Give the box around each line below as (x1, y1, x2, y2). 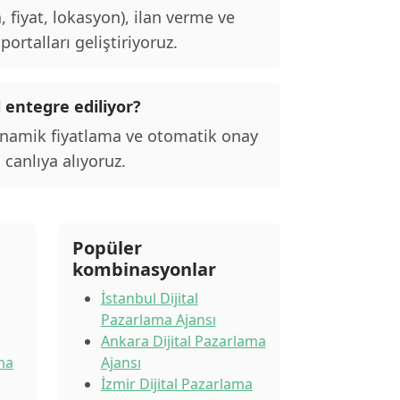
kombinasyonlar (71, 257, 216, 281)
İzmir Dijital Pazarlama (100, 374, 253, 394)
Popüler (71, 236, 142, 260)
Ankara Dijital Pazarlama (100, 331, 266, 351)
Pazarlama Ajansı (100, 310, 216, 329)
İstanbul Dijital (100, 288, 198, 308)
